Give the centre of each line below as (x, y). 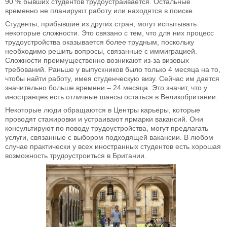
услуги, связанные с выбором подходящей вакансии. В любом (109, 138)
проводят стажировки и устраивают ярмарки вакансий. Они (104, 119)
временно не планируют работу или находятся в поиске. (100, 11)
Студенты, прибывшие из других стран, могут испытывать (101, 24)
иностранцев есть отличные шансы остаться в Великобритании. (111, 97)
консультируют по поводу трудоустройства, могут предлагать (107, 128)
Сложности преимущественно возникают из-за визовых (97, 61)
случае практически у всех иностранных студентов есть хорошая (113, 147)
